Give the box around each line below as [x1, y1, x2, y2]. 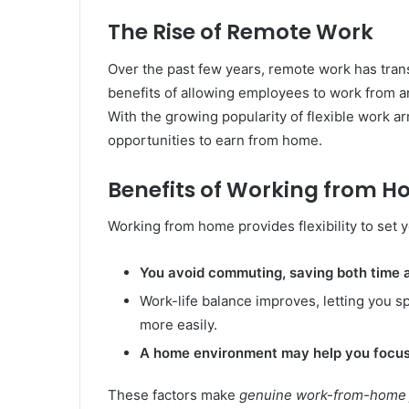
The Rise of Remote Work [108, 17, 373, 47]
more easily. [140, 316, 217, 334]
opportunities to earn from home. [108, 131, 322, 149]
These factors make [108, 386, 239, 404]
